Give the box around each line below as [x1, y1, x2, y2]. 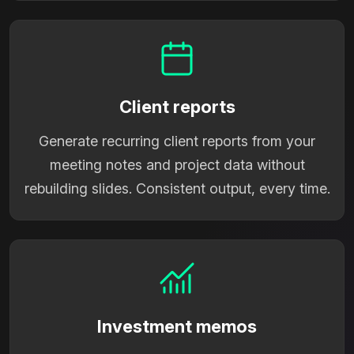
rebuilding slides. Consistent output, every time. [24, 179, 330, 197]
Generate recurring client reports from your [39, 132, 315, 149]
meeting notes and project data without [49, 156, 305, 173]
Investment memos [97, 315, 257, 337]
